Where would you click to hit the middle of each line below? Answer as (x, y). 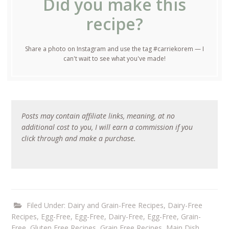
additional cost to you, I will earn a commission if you (107, 127)
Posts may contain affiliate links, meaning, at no (98, 116)
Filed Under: (47, 205)
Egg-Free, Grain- (174, 217)
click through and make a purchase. (79, 139)
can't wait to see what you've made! (114, 58)
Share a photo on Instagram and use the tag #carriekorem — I (114, 49)
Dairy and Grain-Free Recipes (116, 205)
